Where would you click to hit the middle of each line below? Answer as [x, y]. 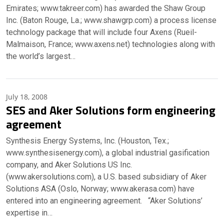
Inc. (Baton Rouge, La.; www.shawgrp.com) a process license [111, 20]
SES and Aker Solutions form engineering [111, 110]
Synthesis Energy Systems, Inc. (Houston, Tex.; [87, 141]
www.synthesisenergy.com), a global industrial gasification [108, 153]
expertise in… [29, 213]
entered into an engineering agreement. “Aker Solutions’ [104, 201]
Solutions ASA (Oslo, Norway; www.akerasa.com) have [100, 189]
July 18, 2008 [27, 97]
